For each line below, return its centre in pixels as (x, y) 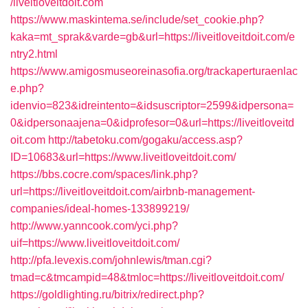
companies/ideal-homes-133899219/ (100, 209)
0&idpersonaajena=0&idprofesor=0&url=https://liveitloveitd (152, 123)
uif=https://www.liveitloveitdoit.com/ (95, 243)
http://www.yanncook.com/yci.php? (94, 226)
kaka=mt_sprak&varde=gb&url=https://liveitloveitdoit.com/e (153, 37)
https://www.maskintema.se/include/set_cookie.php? (137, 20)
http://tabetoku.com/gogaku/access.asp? (145, 140)
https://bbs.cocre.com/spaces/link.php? (104, 174)
